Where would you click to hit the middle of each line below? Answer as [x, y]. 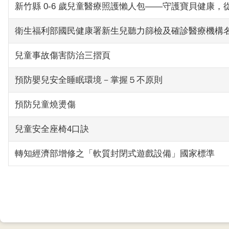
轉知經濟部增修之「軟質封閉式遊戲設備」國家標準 [115, 153]
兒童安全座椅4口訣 [52, 129]
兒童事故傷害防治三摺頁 [63, 55]
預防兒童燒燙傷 [45, 104]
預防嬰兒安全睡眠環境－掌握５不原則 [89, 80]
